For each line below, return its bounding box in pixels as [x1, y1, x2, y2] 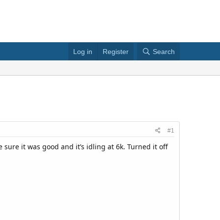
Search [153, 48, 175, 55]
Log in [73, 48, 92, 55]
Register [103, 48, 129, 55]
